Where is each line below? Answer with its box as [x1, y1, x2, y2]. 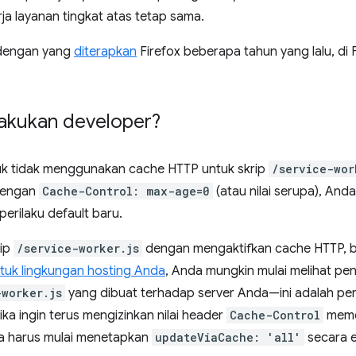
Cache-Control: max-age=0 [42, 184, 210, 199]
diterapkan [74, 44, 137, 60]
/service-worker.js [17, 241, 139, 256]
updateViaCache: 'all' [155, 330, 301, 345]
